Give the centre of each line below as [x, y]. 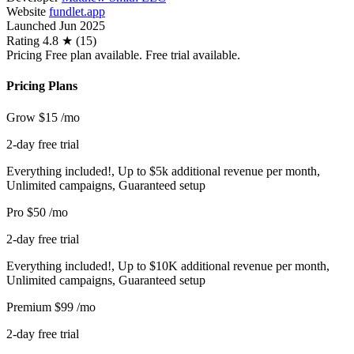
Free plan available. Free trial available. [143, 55]
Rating [23, 41]
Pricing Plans [42, 86]
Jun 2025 [82, 26]
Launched [31, 26]
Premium [29, 307]
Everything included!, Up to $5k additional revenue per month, [163, 171]
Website [26, 12]
